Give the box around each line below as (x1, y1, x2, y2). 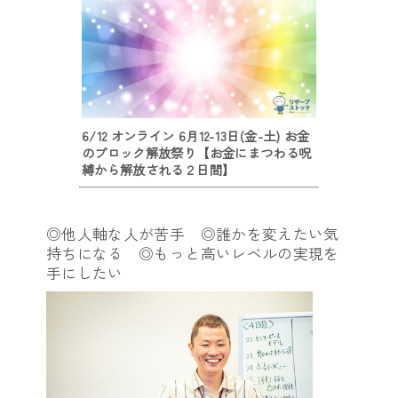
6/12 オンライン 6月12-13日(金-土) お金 (81, 126, 310, 146)
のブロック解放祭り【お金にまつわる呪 (81, 143, 312, 163)
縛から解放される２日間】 (81, 160, 235, 179)
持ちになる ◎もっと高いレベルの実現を (45, 243, 339, 265)
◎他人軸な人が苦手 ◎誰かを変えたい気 (45, 223, 339, 245)
